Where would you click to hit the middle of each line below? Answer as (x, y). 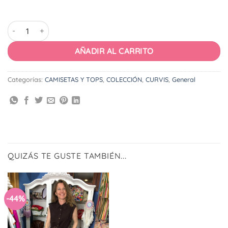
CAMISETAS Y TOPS (74, 80)
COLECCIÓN (124, 80)
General (184, 80)
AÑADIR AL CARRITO (114, 51)
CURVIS (157, 80)
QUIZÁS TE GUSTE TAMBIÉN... (67, 156)
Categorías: (26, 80)
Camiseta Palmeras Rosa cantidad (67, 26)
